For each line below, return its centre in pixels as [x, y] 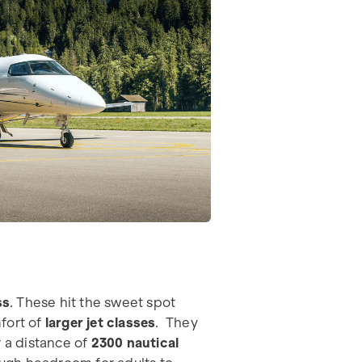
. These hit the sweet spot [93, 302]
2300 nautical [135, 342]
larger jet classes [100, 322]
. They [177, 322]
